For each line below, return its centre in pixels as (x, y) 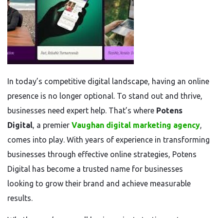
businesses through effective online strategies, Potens (102, 154)
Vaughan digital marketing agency (136, 125)
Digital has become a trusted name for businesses (95, 169)
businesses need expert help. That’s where (82, 110)
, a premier (52, 125)
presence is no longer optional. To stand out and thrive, (105, 96)
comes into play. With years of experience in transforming (109, 140)
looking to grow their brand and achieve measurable (99, 183)
